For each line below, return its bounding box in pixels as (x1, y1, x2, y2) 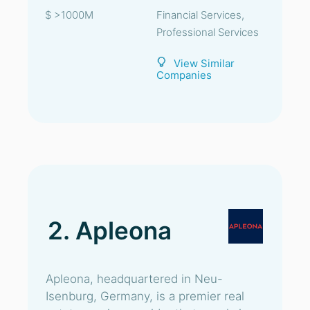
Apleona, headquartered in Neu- (46, 272, 223, 286)
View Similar (174, 57, 235, 70)
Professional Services (156, 26, 259, 39)
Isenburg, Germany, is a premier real (46, 289, 244, 303)
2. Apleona (48, 216, 172, 245)
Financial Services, (156, 8, 244, 21)
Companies (156, 69, 212, 82)
